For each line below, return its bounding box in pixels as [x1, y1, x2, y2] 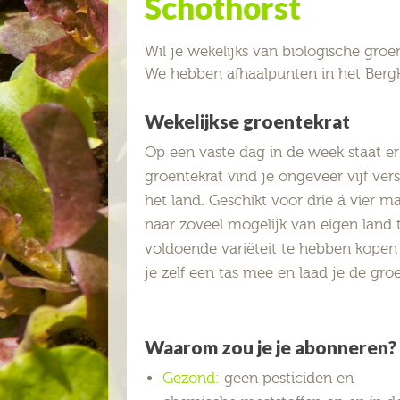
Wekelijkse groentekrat [145, 109, 350, 132]
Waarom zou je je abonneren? [145, 335, 397, 358]
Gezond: [162, 370, 220, 387]
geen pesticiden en [220, 370, 354, 387]
